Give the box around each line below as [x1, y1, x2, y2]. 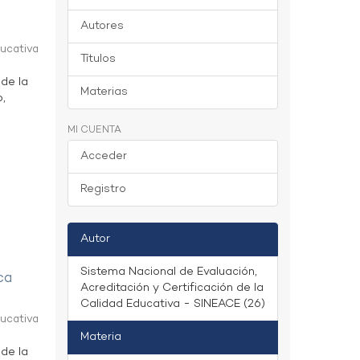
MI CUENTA [67, 124, 121, 137]
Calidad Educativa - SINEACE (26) [80, 297, 265, 312]
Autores [80, 18, 124, 34]
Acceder [80, 149, 127, 164]
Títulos [80, 51, 116, 67]
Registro [80, 182, 126, 197]
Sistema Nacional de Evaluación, [80, 264, 257, 280]
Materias [80, 84, 128, 100]
